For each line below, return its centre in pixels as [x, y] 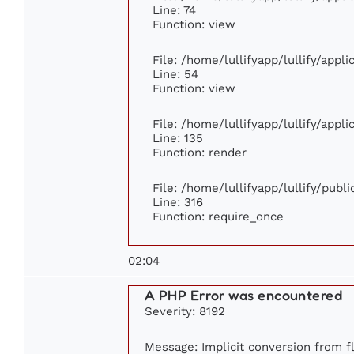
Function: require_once [218, 216]
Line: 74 [174, 9]
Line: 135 [178, 137]
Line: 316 [178, 201]
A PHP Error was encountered [244, 294]
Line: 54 [175, 73]
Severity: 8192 [185, 311]
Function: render [200, 152]
